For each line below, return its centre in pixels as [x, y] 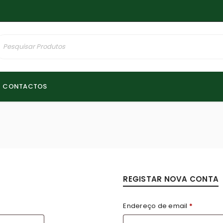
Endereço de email [156, 206]
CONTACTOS [25, 86]
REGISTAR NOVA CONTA [171, 179]
